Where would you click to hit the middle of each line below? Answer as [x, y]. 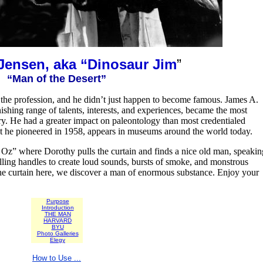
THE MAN [58, 214]
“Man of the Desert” [57, 79]
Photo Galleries [58, 233]
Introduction [58, 208]
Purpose [58, 201]
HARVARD [58, 220]
